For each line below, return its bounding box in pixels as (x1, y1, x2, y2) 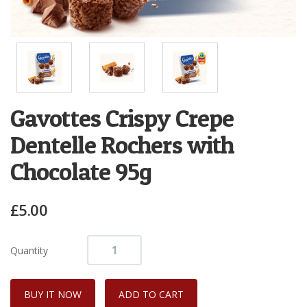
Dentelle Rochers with (10, 130, 234, 160)
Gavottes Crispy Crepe (10, 103, 234, 134)
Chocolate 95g (10, 156, 152, 187)
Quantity (10, 243, 48, 257)
